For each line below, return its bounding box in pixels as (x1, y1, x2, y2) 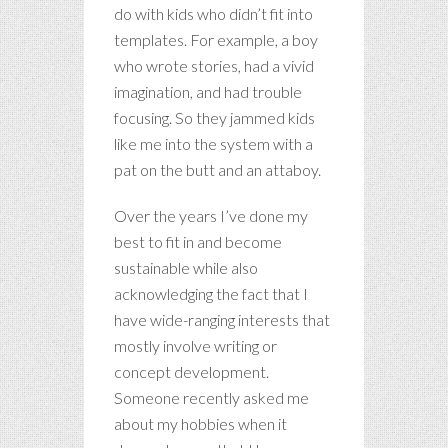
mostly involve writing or (114, 335, 277, 355)
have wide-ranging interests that (114, 309, 330, 329)
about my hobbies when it (114, 413, 287, 433)
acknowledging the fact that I (114, 283, 308, 303)
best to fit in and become (114, 231, 282, 251)
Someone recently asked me (114, 387, 309, 407)
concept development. (114, 361, 269, 381)
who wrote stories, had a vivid (114, 55, 314, 75)
